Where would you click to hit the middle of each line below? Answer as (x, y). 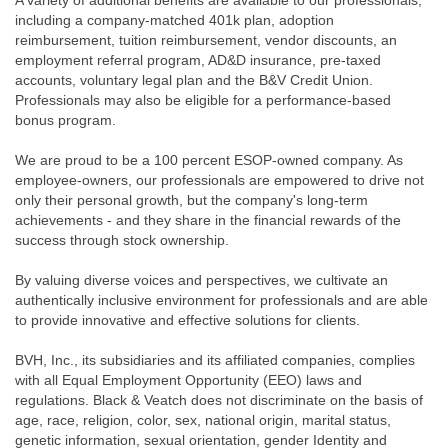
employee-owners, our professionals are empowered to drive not (219, 180)
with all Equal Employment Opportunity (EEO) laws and (188, 380)
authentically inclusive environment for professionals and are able (221, 300)
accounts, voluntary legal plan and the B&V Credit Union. (194, 80)
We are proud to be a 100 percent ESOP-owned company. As (209, 160)
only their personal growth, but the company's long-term (191, 200)
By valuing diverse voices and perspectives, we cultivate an (201, 280)
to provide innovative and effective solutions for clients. (187, 320)
